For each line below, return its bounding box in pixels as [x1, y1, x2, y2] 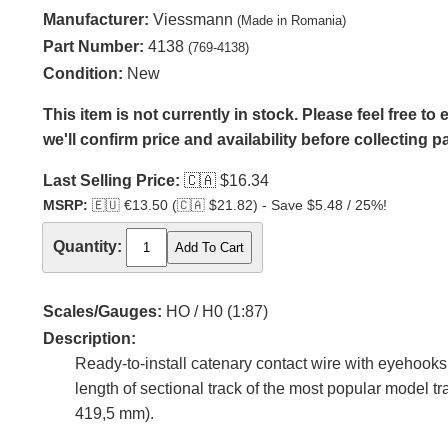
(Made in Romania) [237, 13, 346, 28]
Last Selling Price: [43, 172, 180, 189]
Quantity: [53, 238, 122, 256]
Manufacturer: [43, 11, 149, 28]
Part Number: [43, 38, 144, 55]
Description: [43, 330, 136, 348]
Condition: [43, 65, 123, 82]
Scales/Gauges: [43, 303, 162, 321]
